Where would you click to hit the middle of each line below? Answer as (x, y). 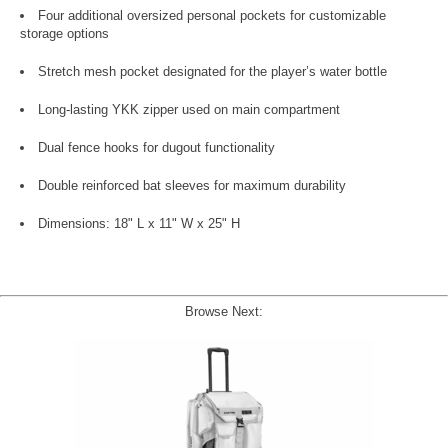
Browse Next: (224, 311)
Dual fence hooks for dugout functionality (156, 147)
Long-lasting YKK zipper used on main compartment (189, 109)
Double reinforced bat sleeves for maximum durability (192, 185)
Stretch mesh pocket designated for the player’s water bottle (212, 71)
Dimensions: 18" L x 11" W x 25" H (139, 223)
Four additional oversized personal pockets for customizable (212, 15)
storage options (64, 33)
